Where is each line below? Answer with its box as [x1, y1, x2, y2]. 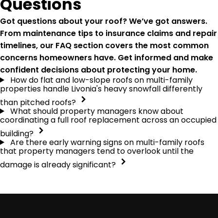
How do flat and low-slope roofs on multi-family [10, 74, 193, 86]
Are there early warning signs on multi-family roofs [10, 136, 204, 148]
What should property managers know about [10, 105, 183, 117]
